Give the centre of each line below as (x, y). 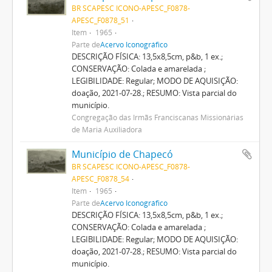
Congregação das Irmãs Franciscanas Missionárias (157, 117)
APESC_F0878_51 (100, 20)
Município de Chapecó (122, 154)
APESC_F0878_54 (100, 178)
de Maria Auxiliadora (107, 129)
